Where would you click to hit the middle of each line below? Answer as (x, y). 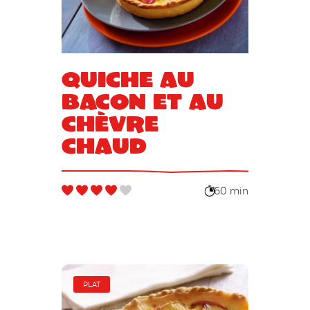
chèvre (110, 123)
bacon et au (142, 101)
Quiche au (128, 79)
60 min (231, 191)
